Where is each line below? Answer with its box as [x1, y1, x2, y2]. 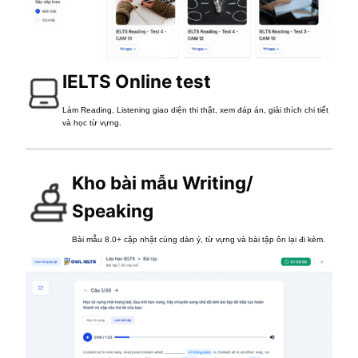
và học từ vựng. [62, 118, 122, 128]
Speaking [72, 200, 154, 222]
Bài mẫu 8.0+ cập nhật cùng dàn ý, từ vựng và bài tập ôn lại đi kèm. [72, 235, 326, 245]
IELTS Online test [62, 70, 212, 92]
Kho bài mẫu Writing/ [72, 172, 254, 194]
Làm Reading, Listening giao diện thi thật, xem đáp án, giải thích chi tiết [62, 105, 329, 115]
